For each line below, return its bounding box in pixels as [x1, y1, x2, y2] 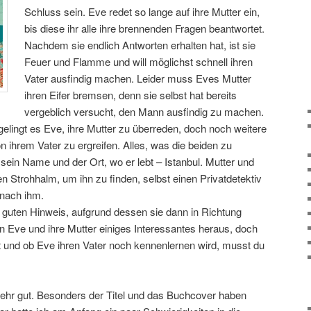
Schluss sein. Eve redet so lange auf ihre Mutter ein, [24, 3, 260, 19]
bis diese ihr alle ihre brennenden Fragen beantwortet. [24, 20, 265, 35]
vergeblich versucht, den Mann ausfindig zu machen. [24, 103, 264, 119]
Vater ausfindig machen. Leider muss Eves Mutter [24, 70, 252, 85]
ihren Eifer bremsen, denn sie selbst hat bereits [24, 87, 237, 102]
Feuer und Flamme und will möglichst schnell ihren [24, 53, 253, 69]
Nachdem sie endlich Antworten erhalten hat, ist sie [24, 37, 256, 52]
